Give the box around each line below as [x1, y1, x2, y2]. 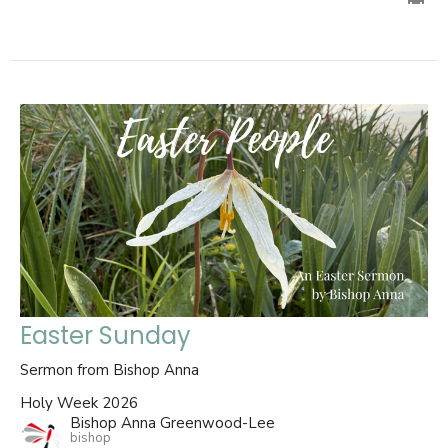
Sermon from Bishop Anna [20, 359, 199, 380]
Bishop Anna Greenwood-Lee [70, 412, 275, 433]
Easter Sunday [20, 318, 191, 352]
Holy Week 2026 [20, 392, 138, 413]
